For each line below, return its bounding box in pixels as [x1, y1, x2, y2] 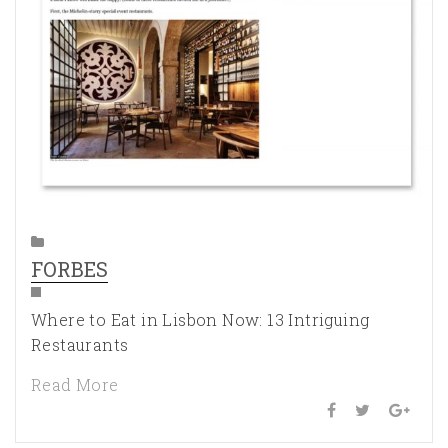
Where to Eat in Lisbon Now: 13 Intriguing [31, 308, 370, 330]
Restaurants [31, 333, 129, 355]
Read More [31, 373, 119, 395]
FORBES [31, 255, 108, 282]
